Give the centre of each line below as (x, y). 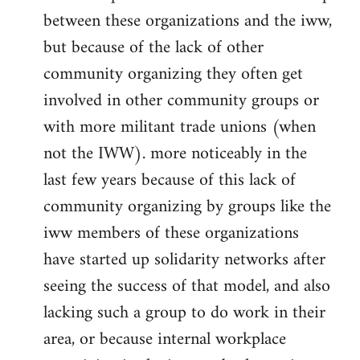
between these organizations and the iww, (188, 22)
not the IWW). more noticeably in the (175, 154)
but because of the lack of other (153, 48)
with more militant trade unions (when (180, 128)
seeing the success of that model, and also (187, 287)
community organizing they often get (173, 75)
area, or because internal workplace (165, 340)
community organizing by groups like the (187, 207)
